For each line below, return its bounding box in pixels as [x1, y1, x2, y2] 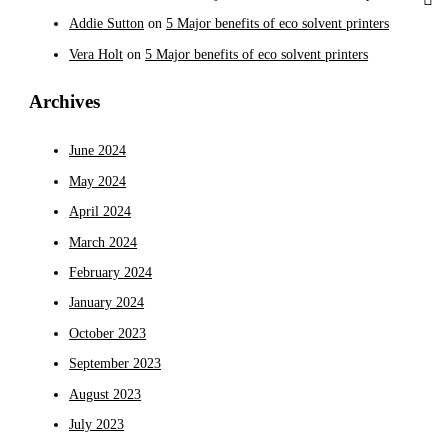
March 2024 [69, 234, 138, 250]
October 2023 [69, 325, 147, 341]
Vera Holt [69, 46, 124, 62]
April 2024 [69, 204, 132, 220]
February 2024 [69, 264, 153, 280]
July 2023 [69, 416, 125, 432]
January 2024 [69, 295, 145, 311]
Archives [29, 91, 101, 113]
